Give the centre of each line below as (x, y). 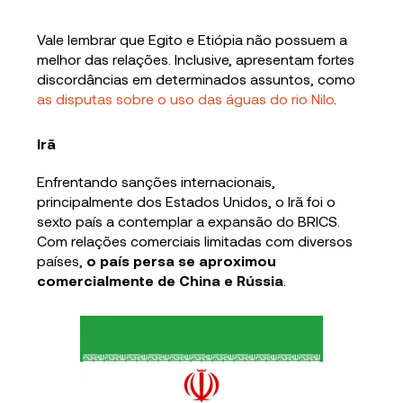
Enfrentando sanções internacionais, (157, 181)
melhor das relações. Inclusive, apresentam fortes (196, 58)
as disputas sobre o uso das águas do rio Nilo (186, 98)
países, (62, 260)
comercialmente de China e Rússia (161, 280)
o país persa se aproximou (182, 260)
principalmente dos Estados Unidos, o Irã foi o (187, 201)
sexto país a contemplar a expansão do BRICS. (189, 220)
